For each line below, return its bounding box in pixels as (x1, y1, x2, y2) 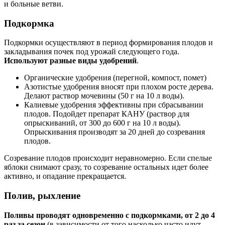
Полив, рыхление (4, 190, 80, 201)
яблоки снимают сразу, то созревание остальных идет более (4, 163, 208, 172)
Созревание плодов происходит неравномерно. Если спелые (4, 154, 212, 163)
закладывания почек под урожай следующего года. (4, 47, 179, 56)
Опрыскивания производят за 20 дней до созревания (24, 128, 205, 137)
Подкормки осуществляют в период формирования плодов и (4, 38, 213, 47)
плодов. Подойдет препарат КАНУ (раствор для (24, 109, 189, 119)
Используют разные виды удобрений (4, 56, 137, 65)
